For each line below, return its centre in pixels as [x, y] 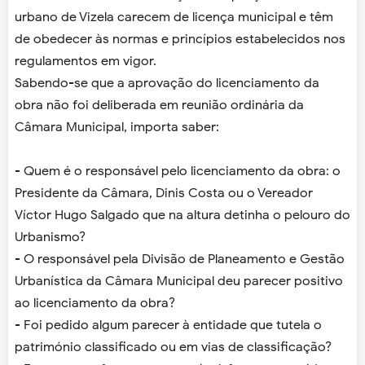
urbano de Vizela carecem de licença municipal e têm [174, 18]
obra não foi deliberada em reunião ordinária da [159, 106]
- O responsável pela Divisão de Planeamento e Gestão [180, 259]
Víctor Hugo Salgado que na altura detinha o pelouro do [182, 215]
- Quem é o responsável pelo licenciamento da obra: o [178, 172]
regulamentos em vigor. [86, 62]
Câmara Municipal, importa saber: [117, 128]
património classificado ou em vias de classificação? [173, 347]
